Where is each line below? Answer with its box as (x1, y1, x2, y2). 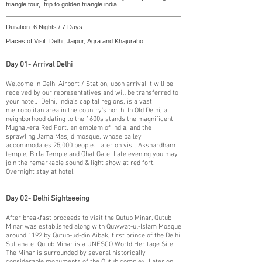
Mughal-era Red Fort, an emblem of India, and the (6, 124, 151, 132)
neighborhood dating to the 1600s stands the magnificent (6, 115, 173, 123)
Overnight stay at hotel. (6, 168, 75, 176)
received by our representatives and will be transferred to (6, 89, 178, 97)
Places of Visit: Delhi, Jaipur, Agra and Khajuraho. (6, 37, 145, 44)
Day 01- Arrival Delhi (6, 60, 73, 70)
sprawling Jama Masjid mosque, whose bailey (6, 133, 142, 141)
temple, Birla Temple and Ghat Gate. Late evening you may (6, 150, 178, 158)
